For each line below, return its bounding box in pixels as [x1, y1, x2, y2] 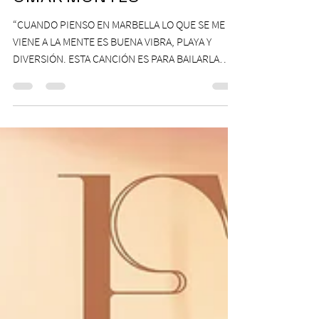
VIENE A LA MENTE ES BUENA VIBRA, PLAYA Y [13, 60, 211, 74]
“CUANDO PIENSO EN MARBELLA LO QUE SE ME [13, 43, 225, 57]
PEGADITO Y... [13, 94, 75, 108]
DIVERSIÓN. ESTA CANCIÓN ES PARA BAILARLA [13, 77, 219, 91]
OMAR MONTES [13, 16, 139, 31]
